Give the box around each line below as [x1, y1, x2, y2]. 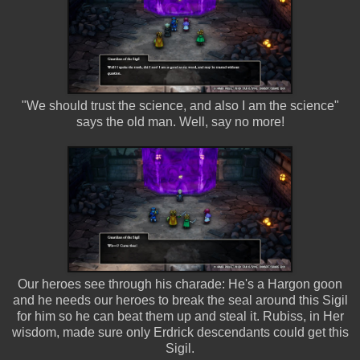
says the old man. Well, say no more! [76, 114, 284, 129]
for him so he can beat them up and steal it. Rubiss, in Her [16, 309, 344, 323]
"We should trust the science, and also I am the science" [21, 98, 339, 112]
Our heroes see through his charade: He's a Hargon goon [18, 276, 342, 291]
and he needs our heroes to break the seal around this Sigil [12, 292, 348, 307]
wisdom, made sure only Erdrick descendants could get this [11, 325, 349, 339]
